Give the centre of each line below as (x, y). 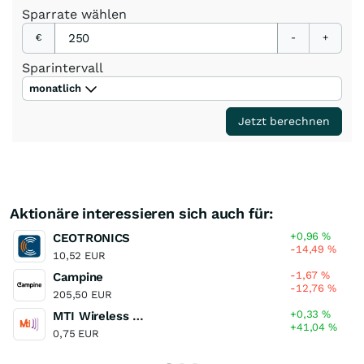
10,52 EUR (79, 255)
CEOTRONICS (91, 238)
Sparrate (52, 14)
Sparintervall (63, 67)
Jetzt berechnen (284, 121)
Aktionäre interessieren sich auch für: (142, 213)
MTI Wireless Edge (139, 316)
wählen (104, 14)
